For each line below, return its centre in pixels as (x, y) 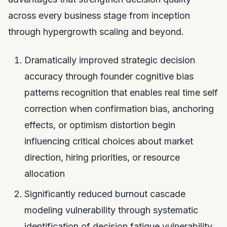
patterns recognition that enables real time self (121, 92)
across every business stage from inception (99, 15)
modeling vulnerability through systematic (111, 210)
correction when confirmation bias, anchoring (119, 109)
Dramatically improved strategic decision (110, 60)
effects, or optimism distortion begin (100, 125)
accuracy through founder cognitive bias (109, 76)
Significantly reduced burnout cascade (105, 194)
